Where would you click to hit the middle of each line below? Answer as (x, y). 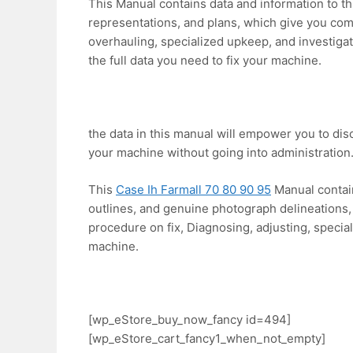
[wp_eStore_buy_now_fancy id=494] (190, 319)
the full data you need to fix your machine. (205, 61)
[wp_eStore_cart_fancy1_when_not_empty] (207, 338)
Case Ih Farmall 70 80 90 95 (193, 189)
